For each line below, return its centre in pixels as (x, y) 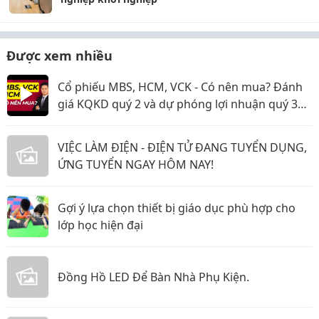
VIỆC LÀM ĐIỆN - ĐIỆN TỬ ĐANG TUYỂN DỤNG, (182, 147)
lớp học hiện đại (100, 225)
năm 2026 (84, 121)
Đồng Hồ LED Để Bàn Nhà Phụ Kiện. (153, 277)
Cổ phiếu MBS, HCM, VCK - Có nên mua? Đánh (180, 87)
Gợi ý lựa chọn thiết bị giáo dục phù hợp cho (177, 208)
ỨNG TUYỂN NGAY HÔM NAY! (136, 164)
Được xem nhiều (59, 55)
